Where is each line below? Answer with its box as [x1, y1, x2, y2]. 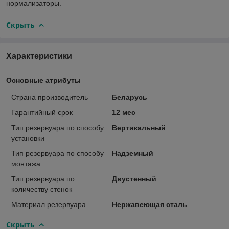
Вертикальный [111, 123, 166, 132]
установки [11, 133, 44, 142]
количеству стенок [11, 185, 72, 193]
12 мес [111, 108, 135, 117]
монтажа [11, 159, 40, 168]
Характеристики [6, 51, 72, 60]
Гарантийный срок [11, 108, 73, 117]
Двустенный [111, 174, 156, 183]
